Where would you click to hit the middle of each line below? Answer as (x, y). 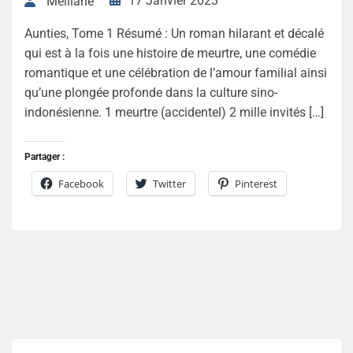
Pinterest (256, 183)
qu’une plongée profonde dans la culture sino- (151, 92)
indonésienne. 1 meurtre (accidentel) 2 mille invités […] (174, 112)
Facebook (81, 183)
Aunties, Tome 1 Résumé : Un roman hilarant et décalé (174, 33)
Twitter (169, 183)
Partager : (45, 156)
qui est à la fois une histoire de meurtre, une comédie (170, 53)
